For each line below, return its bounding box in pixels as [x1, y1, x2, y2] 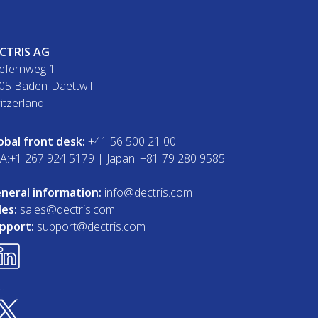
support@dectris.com [33, 218, 146, 234]
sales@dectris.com [19, 201, 115, 217]
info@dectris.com [101, 184, 192, 200]
